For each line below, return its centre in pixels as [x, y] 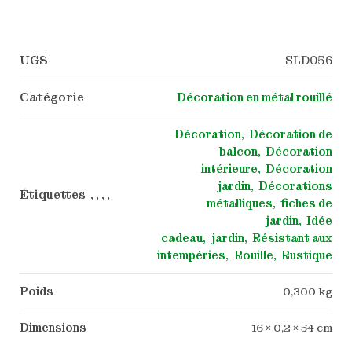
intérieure [229, 169]
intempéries [192, 255]
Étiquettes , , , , [64, 194]
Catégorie [53, 97]
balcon [238, 151]
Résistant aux [292, 238]
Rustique [306, 255]
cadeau [182, 238]
